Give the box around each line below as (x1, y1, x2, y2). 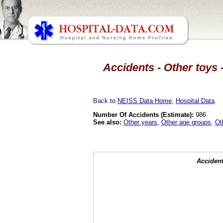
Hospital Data (176, 97, 215, 105)
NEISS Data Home (117, 97, 172, 105)
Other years (123, 118, 157, 126)
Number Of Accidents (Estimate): (93, 111, 194, 118)
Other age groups (161, 118, 211, 126)
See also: (93, 118, 121, 126)
